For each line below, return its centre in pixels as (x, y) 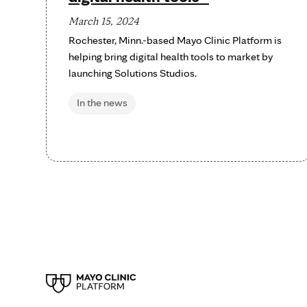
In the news (102, 102)
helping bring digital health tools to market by (171, 57)
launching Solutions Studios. (134, 73)
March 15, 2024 (104, 21)
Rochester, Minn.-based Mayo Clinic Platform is (175, 40)
